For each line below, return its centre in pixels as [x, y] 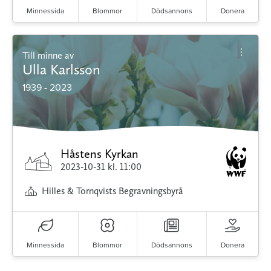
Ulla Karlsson [61, 70]
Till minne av [51, 56]
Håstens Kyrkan [100, 154]
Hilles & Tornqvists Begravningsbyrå [113, 191]
